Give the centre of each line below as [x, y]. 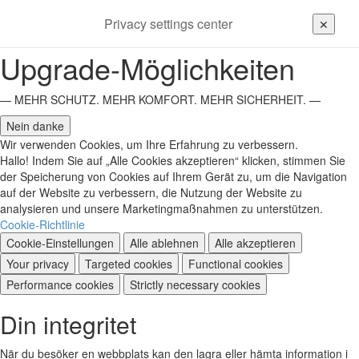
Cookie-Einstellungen [60, 242]
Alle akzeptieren [255, 242]
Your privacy [38, 263]
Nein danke [35, 125]
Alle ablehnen [164, 242]
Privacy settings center [168, 23]
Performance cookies [60, 284]
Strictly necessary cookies [195, 284]
